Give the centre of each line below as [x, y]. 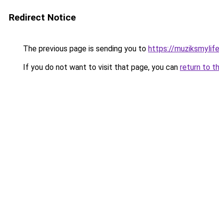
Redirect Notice [42, 17]
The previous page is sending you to [85, 49]
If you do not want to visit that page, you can [100, 67]
